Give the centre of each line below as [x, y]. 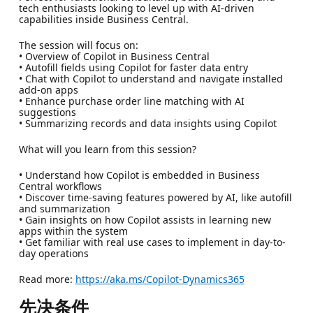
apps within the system [73, 231]
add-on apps [48, 89]
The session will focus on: [78, 45]
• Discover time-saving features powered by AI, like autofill [155, 197]
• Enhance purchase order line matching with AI [131, 101]
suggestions [47, 112]
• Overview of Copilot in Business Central [114, 56]
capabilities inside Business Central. [103, 19]
